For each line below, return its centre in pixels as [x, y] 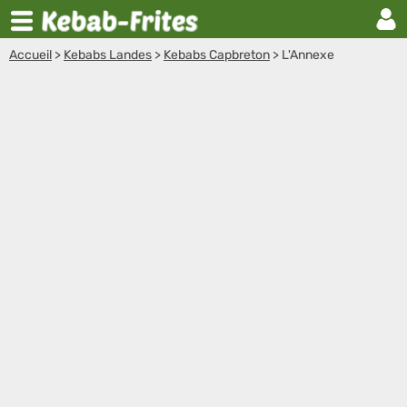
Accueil [30, 55]
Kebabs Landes [108, 55]
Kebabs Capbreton [217, 55]
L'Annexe [308, 55]
